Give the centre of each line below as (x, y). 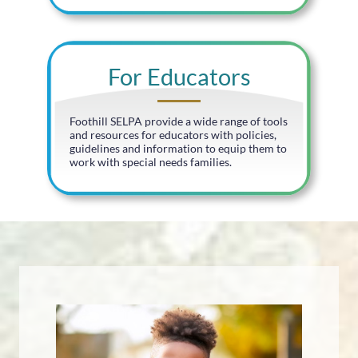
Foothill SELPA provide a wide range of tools (179, 121)
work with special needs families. (151, 162)
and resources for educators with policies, (173, 135)
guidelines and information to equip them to (178, 149)
